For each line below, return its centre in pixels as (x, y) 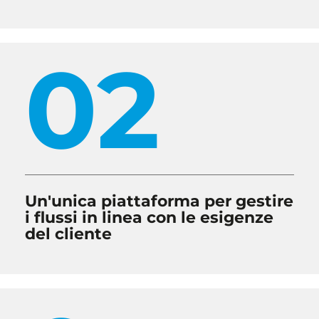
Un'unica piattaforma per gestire (159, 201)
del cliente (68, 234)
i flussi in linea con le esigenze (149, 218)
